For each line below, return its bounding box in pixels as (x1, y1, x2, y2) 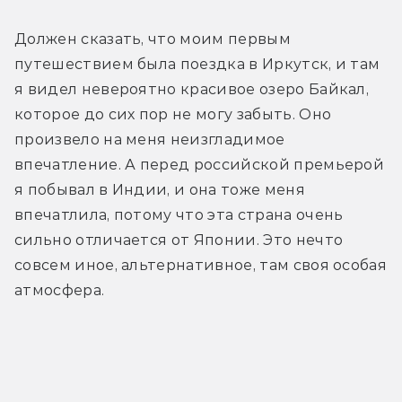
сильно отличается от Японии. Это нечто (14, 232, 344, 249)
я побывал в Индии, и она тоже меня (14, 181, 305, 199)
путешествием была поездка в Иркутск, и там (14, 56, 380, 74)
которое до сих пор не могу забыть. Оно (14, 106, 332, 124)
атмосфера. (14, 282, 105, 300)
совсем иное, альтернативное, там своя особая (14, 257, 388, 275)
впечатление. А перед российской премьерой (14, 156, 385, 174)
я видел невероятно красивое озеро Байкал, (14, 81, 370, 99)
